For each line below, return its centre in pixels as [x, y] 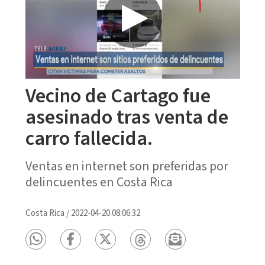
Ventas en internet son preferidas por [127, 166]
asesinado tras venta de [127, 117]
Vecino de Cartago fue [118, 96]
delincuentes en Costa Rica [99, 182]
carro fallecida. [89, 138]
